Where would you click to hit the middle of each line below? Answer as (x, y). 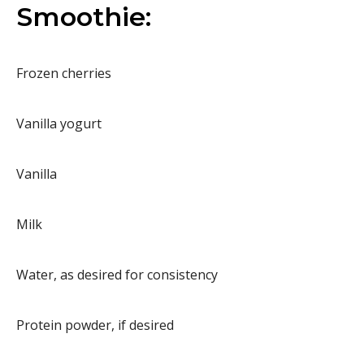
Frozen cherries (64, 73)
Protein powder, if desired (95, 325)
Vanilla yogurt (59, 123)
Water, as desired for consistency (117, 274)
